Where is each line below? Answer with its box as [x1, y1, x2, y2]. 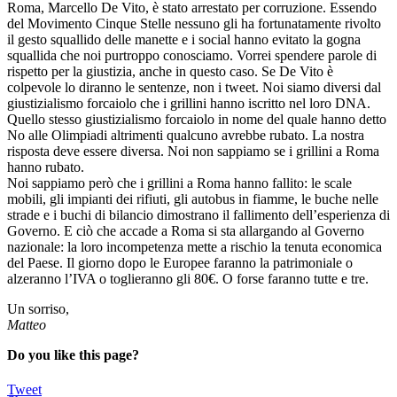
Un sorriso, [7, 300, 69, 316]
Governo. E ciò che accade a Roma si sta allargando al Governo [7, 222, 364, 238]
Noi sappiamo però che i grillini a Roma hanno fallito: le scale [7, 175, 352, 191]
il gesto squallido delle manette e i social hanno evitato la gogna [7, 31, 361, 47]
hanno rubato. [7, 159, 84, 175]
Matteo [7, 316, 46, 332]
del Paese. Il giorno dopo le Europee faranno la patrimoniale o [7, 254, 353, 270]
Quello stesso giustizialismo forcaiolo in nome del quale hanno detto [7, 111, 386, 127]
